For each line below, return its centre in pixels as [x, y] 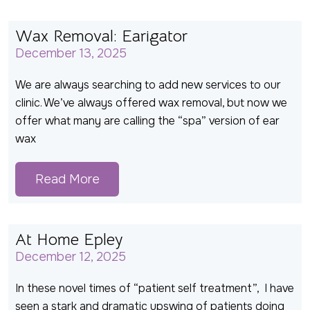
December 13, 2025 [71, 54]
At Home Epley [69, 240]
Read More [67, 180]
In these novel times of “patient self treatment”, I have [155, 289]
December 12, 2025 [71, 257]
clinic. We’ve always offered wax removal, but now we [151, 103]
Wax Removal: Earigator [101, 36]
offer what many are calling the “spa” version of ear [147, 121]
